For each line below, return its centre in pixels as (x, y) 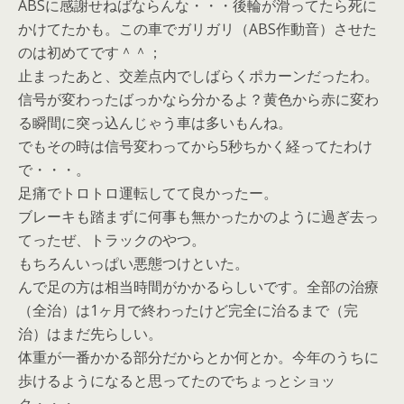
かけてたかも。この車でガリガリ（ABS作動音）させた (197, 29)
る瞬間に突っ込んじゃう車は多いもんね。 (155, 123)
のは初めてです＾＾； (90, 52)
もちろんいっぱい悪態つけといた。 (133, 263)
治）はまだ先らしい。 (90, 334)
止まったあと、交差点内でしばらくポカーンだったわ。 (198, 76)
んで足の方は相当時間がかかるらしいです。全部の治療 (198, 287)
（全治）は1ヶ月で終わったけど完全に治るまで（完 (188, 310)
